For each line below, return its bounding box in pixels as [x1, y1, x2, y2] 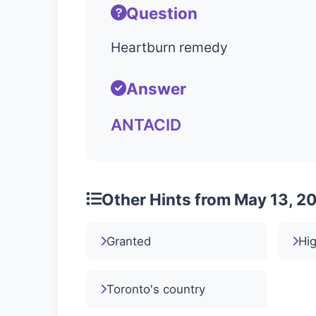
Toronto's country [107, 281, 205, 296]
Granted [107, 233, 151, 248]
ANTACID [111, 114, 181, 134]
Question [126, 3, 197, 23]
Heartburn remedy [111, 38, 228, 56]
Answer [126, 78, 186, 98]
